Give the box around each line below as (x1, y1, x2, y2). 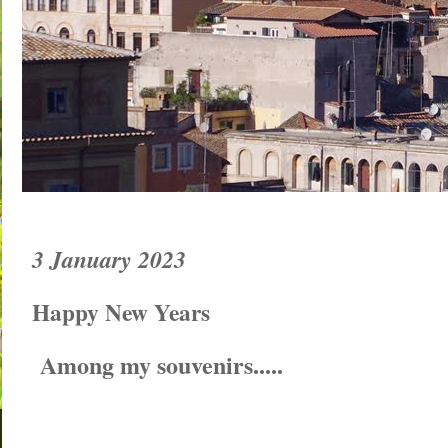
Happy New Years (32, 295, 210, 329)
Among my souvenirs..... (32, 347, 283, 382)
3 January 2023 (32, 242, 186, 276)
